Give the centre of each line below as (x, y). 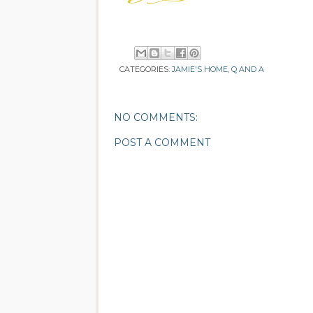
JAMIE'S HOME (200, 70)
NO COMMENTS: (156, 118)
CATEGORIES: (146, 70)
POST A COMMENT (162, 143)
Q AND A (248, 70)
